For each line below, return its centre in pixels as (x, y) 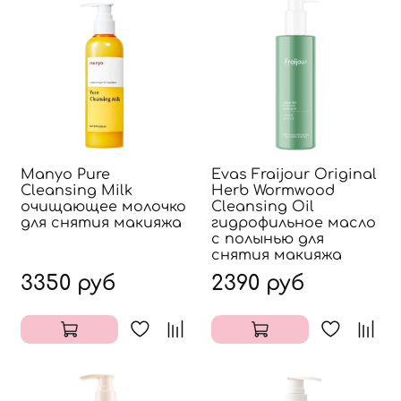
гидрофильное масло (294, 222)
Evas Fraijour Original (294, 174)
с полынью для (268, 239)
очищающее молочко (103, 206)
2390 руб (258, 283)
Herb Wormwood (273, 190)
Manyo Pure (65, 174)
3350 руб (68, 283)
